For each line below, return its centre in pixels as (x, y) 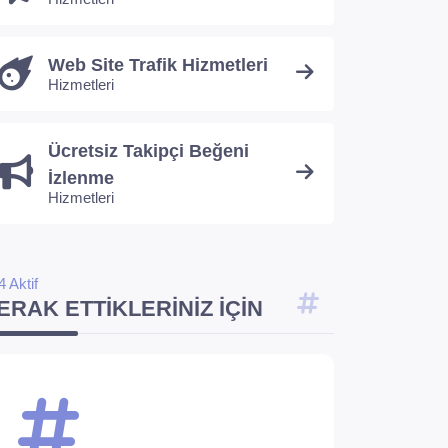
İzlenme (81, 178)
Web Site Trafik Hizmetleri (158, 65)
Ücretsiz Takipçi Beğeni (148, 151)
